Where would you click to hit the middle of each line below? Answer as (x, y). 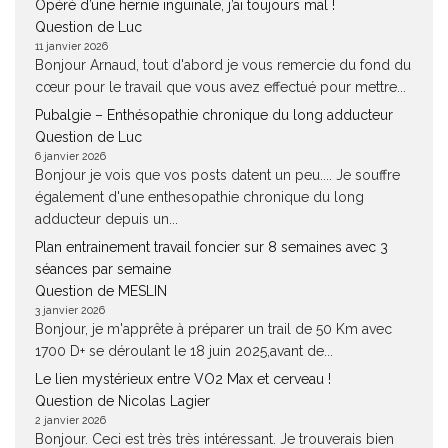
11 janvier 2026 (71, 46)
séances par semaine (103, 269)
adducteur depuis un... (106, 219)
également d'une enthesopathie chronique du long (199, 197)
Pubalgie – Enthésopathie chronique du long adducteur (214, 115)
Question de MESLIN (101, 291)
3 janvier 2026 (70, 310)
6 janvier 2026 (70, 156)
